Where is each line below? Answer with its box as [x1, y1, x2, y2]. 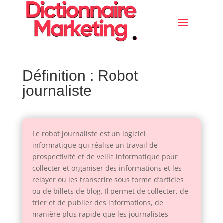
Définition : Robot [22, 67, 138, 84]
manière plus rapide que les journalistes [32, 209, 168, 219]
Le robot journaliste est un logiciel [32, 129, 146, 139]
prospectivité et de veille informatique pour [32, 152, 178, 162]
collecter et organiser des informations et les [32, 163, 182, 173]
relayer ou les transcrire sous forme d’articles [32, 175, 184, 185]
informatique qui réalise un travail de [32, 140, 158, 150]
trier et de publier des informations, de [32, 198, 163, 208]
